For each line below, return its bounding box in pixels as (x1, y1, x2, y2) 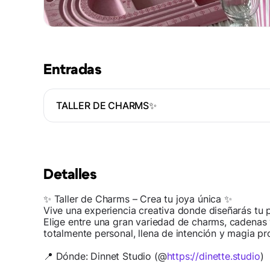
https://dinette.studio (166, 250, 260, 262)
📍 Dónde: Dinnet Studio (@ (43, 250, 167, 262)
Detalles (43, 167, 97, 182)
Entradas (43, 62, 102, 77)
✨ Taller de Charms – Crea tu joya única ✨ (43, 192, 232, 205)
